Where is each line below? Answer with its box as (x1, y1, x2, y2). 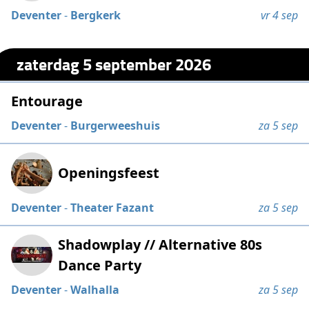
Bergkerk (70, 7, 121, 23)
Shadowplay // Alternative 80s (58, 235, 263, 254)
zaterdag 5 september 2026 (17, 52, 212, 77)
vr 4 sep (260, 7, 298, 23)
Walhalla (70, 281, 120, 297)
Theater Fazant (70, 199, 154, 215)
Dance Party (58, 255, 142, 275)
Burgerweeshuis (70, 117, 161, 133)
